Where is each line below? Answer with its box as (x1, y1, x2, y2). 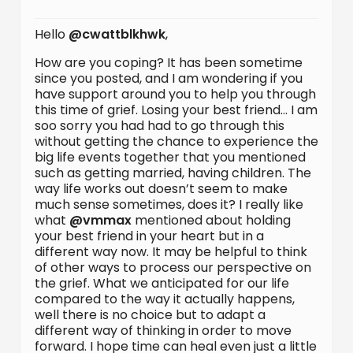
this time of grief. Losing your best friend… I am (35, 101, 318, 119)
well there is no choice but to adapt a (35, 306, 266, 324)
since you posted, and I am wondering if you (35, 69, 303, 87)
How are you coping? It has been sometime (35, 54, 303, 72)
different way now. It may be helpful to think (35, 243, 307, 261)
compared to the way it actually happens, (35, 290, 295, 308)
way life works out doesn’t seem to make (35, 180, 288, 198)
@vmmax (69, 211, 132, 229)
